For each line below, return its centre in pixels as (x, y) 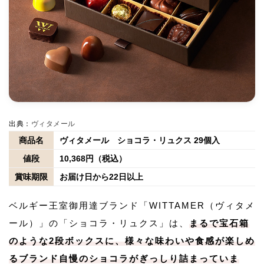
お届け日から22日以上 (101, 177)
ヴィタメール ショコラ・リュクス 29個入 (140, 141)
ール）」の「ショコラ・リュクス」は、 (99, 223)
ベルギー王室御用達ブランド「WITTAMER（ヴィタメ (132, 206)
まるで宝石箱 (219, 223)
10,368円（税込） (93, 159)
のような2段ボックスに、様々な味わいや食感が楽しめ (132, 241)
